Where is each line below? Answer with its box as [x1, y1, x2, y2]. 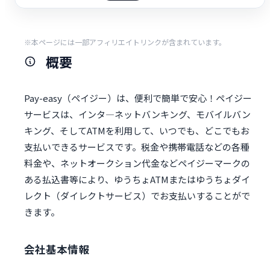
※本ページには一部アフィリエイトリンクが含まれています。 [24, 37, 226, 48]
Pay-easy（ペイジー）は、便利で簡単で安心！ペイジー [24, 92, 252, 105]
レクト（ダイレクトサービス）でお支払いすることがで [24, 189, 250, 202]
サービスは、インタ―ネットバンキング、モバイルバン [24, 108, 251, 121]
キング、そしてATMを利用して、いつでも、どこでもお [24, 124, 250, 137]
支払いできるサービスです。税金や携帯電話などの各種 [24, 140, 250, 154]
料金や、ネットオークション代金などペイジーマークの [24, 157, 250, 170]
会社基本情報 [24, 241, 89, 257]
